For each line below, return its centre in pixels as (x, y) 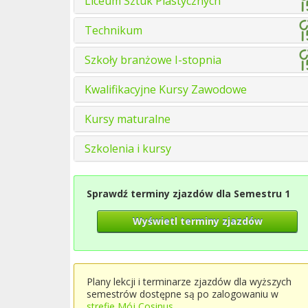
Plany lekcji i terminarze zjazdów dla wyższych (189, 282)
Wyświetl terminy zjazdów (197, 221)
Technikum (113, 30)
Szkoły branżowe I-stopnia (153, 60)
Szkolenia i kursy (128, 148)
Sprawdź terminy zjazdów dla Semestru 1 (188, 194)
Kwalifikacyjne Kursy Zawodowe (166, 89)
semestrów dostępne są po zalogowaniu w (183, 294)
